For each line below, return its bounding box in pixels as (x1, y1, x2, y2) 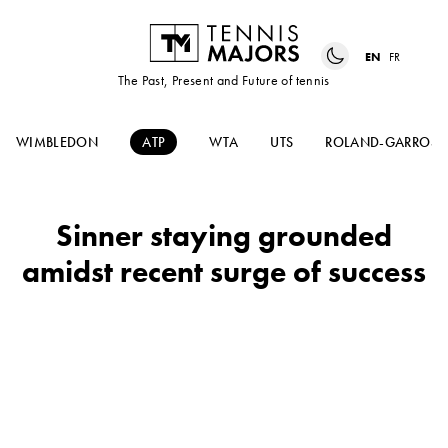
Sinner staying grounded (56, 217, 392, 256)
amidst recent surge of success (22, 253, 426, 292)
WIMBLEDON (16, 133, 99, 152)
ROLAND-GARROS (325, 133, 438, 152)
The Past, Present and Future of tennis (118, 71, 330, 90)
